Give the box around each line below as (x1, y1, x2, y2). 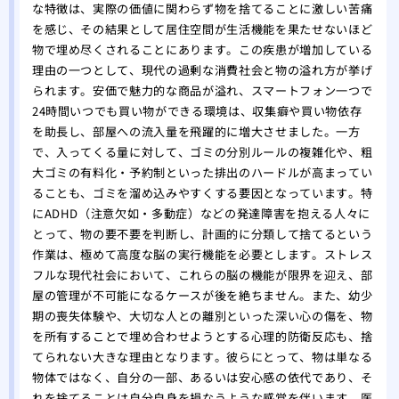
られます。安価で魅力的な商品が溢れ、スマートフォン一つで (31, 82, 373, 100)
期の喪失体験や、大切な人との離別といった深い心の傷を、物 (31, 307, 373, 325)
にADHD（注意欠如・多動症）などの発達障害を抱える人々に (31, 205, 370, 223)
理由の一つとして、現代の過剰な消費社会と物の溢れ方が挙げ (31, 61, 373, 79)
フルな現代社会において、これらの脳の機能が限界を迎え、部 (31, 266, 373, 284)
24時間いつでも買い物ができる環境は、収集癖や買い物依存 (31, 102, 362, 120)
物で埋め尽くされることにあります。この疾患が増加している (31, 41, 373, 59)
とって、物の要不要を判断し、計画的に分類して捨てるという (31, 225, 373, 243)
